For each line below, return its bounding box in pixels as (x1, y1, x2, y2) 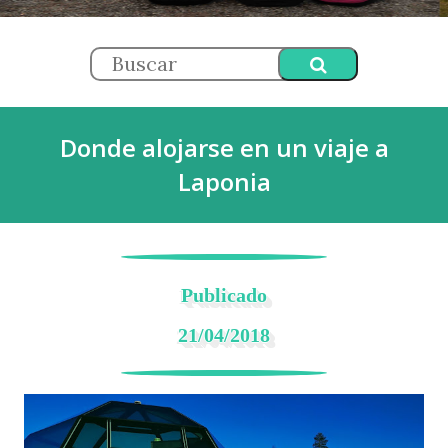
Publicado (193, 284, 267, 307)
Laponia (177, 165, 271, 199)
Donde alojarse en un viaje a (59, 131, 389, 165)
